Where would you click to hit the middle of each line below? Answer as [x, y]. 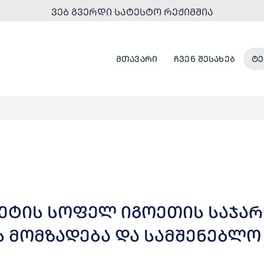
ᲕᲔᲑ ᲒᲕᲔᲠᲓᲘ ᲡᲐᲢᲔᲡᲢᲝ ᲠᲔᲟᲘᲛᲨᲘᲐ [132, 12]
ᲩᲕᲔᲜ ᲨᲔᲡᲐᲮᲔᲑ [204, 58]
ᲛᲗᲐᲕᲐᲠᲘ [137, 58]
